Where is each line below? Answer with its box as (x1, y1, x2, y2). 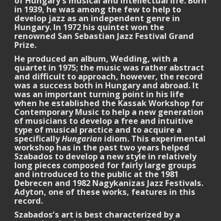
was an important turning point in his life (14, 89, 184, 100)
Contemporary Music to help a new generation (14, 107, 204, 117)
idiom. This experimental (102, 133, 206, 144)
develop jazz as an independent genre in (14, 13, 180, 24)
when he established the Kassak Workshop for (14, 98, 204, 109)
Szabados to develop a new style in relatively (14, 151, 196, 162)
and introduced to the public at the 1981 (14, 169, 179, 180)
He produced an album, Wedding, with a (14, 53, 178, 64)
